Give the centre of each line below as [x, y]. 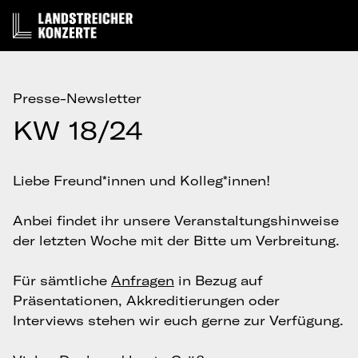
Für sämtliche [62, 280]
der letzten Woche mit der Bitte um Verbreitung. [176, 241]
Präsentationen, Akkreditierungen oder [146, 300]
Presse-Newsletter [77, 98]
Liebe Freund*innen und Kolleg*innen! [141, 181]
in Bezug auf [219, 280]
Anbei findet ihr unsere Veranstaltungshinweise [176, 221]
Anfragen [143, 280]
